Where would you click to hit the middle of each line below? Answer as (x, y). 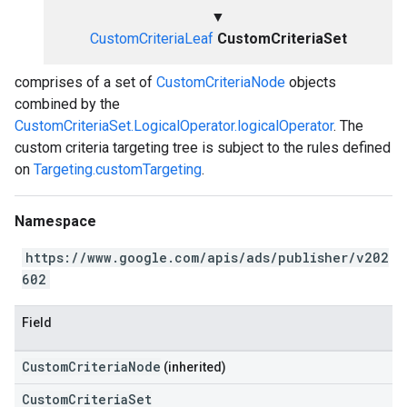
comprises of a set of (85, 82)
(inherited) (194, 367)
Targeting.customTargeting (118, 169)
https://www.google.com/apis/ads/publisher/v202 (207, 258)
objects (311, 82)
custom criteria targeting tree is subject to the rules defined (203, 148)
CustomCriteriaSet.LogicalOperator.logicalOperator (174, 126)
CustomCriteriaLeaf (151, 39)
